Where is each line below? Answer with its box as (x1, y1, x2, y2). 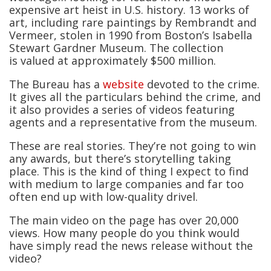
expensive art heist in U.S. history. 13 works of (9, 2, 249, 18)
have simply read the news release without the (9, 238, 253, 253)
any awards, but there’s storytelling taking (9, 151, 231, 166)
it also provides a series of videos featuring (9, 102, 235, 117)
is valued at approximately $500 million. (9, 53, 216, 68)
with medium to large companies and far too (9, 177, 244, 192)
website (103, 77, 144, 92)
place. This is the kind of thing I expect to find (9, 164, 249, 179)
